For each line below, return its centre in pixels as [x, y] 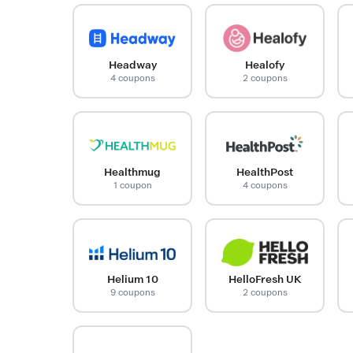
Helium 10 [132, 279]
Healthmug [132, 172]
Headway [132, 65]
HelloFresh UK [265, 279]
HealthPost [265, 172]
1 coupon [132, 185]
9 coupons [132, 292]
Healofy [265, 65]
